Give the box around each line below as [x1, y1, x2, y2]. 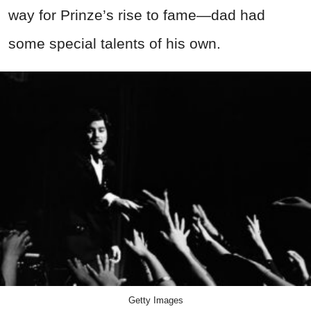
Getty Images [128, 294, 183, 305]
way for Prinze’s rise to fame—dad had [8, 6, 265, 23]
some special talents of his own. [8, 35, 221, 51]
